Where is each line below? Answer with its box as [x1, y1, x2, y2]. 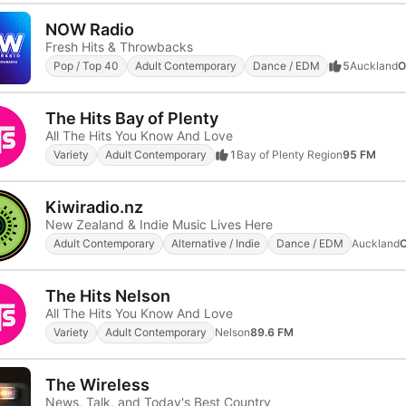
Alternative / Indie [171, 236, 260, 250]
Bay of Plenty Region [237, 147, 343, 161]
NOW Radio [45, 19, 134, 39]
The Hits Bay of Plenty [45, 108, 218, 128]
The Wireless [45, 374, 150, 394]
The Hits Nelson [45, 285, 170, 305]
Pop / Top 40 [53, 58, 119, 72]
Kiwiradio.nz [45, 197, 143, 217]
